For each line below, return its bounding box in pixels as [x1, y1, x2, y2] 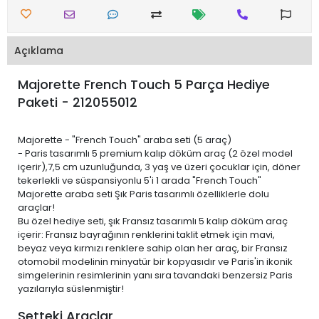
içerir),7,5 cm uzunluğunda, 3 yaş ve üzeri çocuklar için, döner [18, 160, 300, 174]
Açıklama [14, 43, 63, 58]
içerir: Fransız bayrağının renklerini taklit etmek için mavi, [18, 228, 275, 241]
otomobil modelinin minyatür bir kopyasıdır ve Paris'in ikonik [18, 255, 293, 268]
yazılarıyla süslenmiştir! [18, 282, 124, 296]
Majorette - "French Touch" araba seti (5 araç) [18, 133, 231, 147]
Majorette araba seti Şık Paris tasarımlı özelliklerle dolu [18, 187, 269, 201]
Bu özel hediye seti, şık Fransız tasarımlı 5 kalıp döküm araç [18, 214, 288, 228]
